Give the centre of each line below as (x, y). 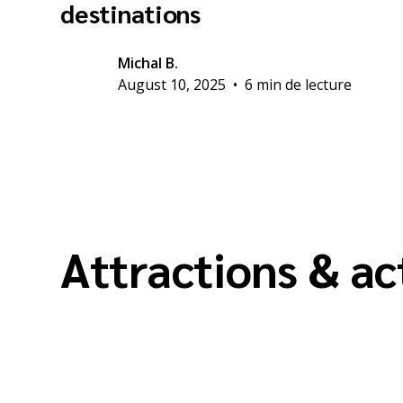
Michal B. (148, 63)
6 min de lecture (299, 85)
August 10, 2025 (172, 85)
